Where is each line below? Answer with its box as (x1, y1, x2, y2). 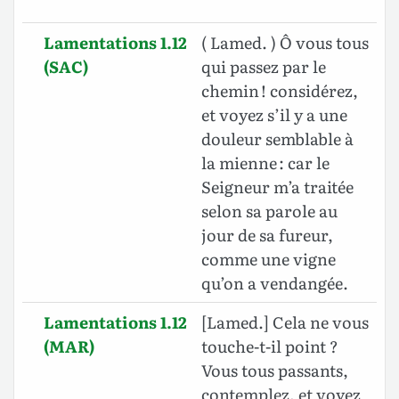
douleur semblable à (201, 126, 354, 151)
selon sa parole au (201, 199, 338, 224)
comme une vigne (201, 247, 336, 272)
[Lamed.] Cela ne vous (201, 310, 369, 335)
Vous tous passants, (201, 358, 348, 383)
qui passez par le (201, 54, 326, 79)
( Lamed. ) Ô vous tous (201, 30, 369, 55)
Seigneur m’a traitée (201, 175, 354, 199)
